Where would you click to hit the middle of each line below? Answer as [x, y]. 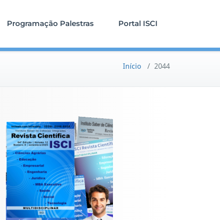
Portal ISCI [138, 23]
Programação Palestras [50, 23]
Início [132, 66]
